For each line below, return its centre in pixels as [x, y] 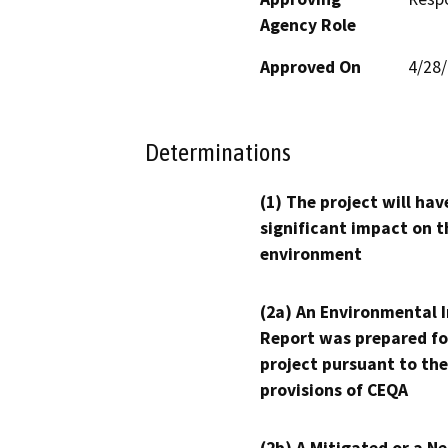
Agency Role [308, 24]
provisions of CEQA [334, 390]
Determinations [218, 152]
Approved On [310, 66]
